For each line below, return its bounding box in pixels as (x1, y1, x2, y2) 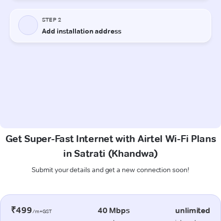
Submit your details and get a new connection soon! (32, 165, 189, 174)
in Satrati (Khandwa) (63, 147, 158, 159)
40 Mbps (97, 205, 130, 215)
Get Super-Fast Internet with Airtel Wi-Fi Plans (5, 132, 216, 145)
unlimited (175, 205, 210, 215)
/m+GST (32, 208, 52, 215)
